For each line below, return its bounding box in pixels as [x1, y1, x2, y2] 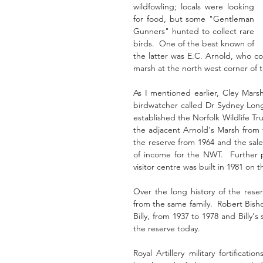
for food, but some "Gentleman [133, 14, 254, 24]
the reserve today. [133, 223, 203, 234]
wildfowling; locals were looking [133, 1, 254, 12]
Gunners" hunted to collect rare [133, 26, 254, 36]
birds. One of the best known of [133, 38, 254, 49]
